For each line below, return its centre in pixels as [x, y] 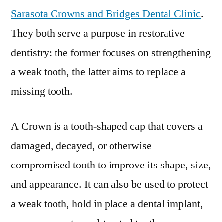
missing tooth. [42, 91]
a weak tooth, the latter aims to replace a [98, 72]
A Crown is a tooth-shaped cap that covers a [107, 126]
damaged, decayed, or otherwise [81, 145]
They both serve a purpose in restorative [98, 33]
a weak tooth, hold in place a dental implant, [107, 203]
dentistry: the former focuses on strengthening [111, 52]
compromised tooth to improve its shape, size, [111, 165]
